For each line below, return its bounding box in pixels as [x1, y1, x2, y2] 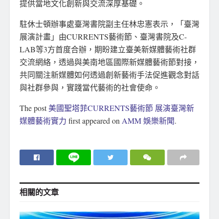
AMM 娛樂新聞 [122, 115, 175, 126]
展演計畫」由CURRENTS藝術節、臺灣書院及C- [20, 31, 187, 42]
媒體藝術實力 [20, 115, 66, 126]
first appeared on [66, 115, 122, 126]
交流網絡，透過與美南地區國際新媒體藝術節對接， [20, 57, 199, 67]
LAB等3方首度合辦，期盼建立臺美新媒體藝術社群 [20, 44, 196, 55]
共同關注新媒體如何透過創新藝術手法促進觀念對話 [20, 69, 199, 80]
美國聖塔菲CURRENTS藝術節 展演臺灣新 [48, 103, 194, 113]
